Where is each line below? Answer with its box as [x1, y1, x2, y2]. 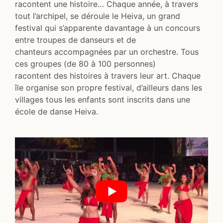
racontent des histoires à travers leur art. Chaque [15, 70, 201, 81]
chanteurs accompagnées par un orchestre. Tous [15, 46, 199, 57]
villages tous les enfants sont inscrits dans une [15, 94, 190, 105]
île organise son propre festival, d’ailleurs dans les [15, 82, 202, 93]
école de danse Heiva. [15, 106, 98, 116]
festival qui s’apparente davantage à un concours [15, 22, 200, 33]
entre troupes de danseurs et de [15, 34, 136, 45]
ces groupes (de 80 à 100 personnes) [15, 58, 156, 69]
